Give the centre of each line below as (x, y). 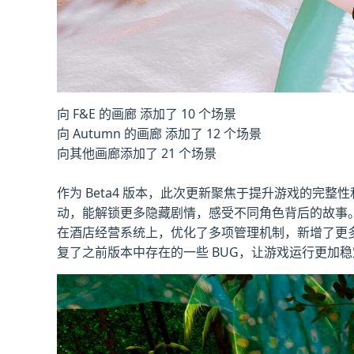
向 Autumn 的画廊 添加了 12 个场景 (159, 133)
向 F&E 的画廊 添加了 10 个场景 (147, 113)
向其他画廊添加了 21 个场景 (137, 153)
